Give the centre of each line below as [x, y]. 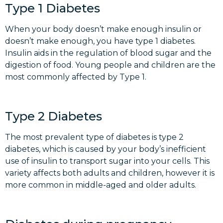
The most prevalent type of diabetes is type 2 [94, 137]
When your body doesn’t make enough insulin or [103, 29]
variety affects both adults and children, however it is [110, 173]
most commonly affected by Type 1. [76, 77]
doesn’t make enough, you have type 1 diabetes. [100, 41]
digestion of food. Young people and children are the [110, 65]
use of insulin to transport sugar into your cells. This [107, 161]
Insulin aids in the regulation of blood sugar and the [108, 53]
